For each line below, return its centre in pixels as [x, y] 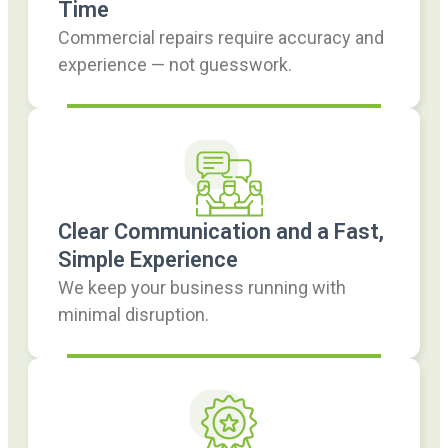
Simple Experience [148, 260]
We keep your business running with [202, 288]
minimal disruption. [133, 315]
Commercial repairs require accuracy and [221, 38]
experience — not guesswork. [175, 65]
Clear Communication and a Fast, [221, 232]
